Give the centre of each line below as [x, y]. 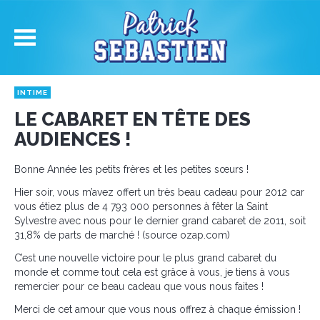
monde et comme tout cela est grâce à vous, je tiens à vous [152, 272]
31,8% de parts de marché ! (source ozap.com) [122, 235]
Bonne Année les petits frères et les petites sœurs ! [131, 169]
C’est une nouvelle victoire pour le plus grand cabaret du [145, 258]
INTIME [32, 92]
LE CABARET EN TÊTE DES [132, 119]
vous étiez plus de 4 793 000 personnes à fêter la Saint [141, 206]
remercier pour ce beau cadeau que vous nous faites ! [139, 286]
